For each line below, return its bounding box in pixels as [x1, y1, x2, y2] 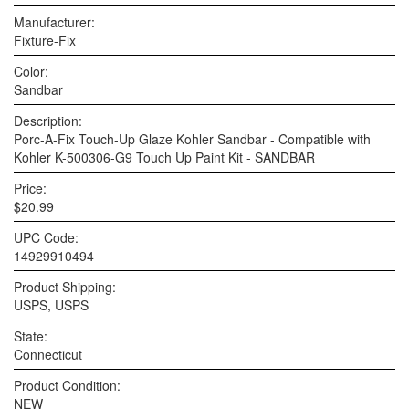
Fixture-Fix [14, 31, 76, 49]
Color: [14, 62, 48, 80]
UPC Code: [14, 228, 79, 246]
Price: [14, 179, 47, 197]
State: [14, 327, 47, 345]
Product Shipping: [14, 278, 116, 296]
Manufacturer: [14, 13, 95, 31]
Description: [14, 111, 82, 130]
